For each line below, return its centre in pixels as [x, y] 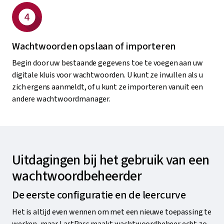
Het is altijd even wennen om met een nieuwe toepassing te [112, 212]
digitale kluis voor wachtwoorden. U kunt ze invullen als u [107, 75]
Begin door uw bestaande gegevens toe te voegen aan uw [107, 63]
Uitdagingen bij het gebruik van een [111, 160]
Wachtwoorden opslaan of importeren [94, 46]
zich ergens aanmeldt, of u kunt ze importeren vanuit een [108, 87]
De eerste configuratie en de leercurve [99, 195]
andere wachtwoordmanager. [61, 99]
